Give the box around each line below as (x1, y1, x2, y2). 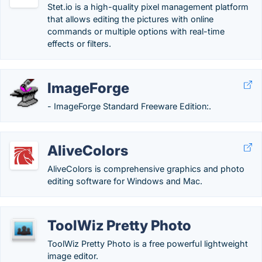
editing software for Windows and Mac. (47, 176, 202, 186)
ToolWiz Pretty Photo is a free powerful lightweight (47, 239, 248, 249)
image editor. (47, 251, 98, 261)
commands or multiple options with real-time (47, 26, 225, 36)
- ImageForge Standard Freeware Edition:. (47, 101, 211, 111)
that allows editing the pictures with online (47, 14, 213, 24)
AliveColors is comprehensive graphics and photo (47, 164, 244, 174)
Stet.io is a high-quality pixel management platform (47, 2, 249, 12)
